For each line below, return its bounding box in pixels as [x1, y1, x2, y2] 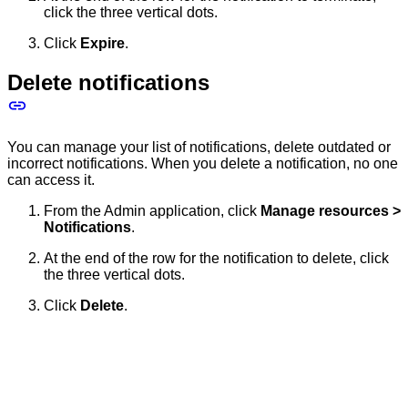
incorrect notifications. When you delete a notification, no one [7, 155, 398, 171]
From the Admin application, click [44, 202, 260, 219]
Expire [80, 35, 125, 51]
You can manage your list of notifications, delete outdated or [7, 138, 391, 155]
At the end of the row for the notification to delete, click [44, 250, 389, 266]
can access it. [7, 171, 95, 188]
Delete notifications [7, 69, 209, 95]
